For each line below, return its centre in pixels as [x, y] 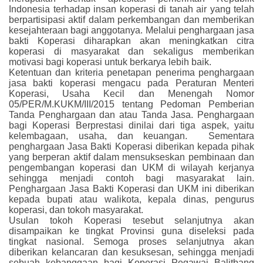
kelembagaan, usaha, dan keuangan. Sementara [131, 136]
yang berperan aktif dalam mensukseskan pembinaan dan [131, 157]
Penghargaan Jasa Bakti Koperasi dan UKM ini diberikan [131, 188]
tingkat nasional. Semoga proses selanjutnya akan [131, 241]
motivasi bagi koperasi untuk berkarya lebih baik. [110, 62]
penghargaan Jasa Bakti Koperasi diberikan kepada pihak [131, 146]
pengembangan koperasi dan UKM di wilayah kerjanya [131, 167]
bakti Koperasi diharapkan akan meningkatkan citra [131, 41]
